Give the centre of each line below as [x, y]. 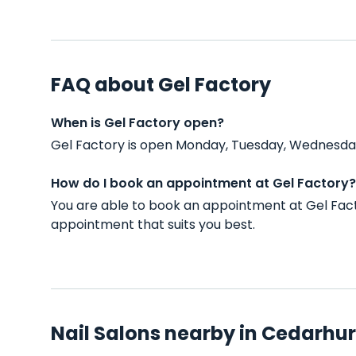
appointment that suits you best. [153, 224]
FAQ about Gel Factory [161, 85]
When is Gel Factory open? [137, 123]
